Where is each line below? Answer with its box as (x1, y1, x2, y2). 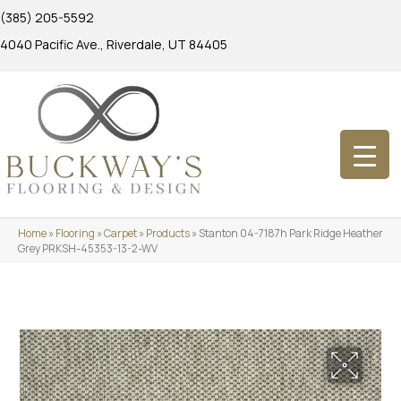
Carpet (104, 225, 137, 241)
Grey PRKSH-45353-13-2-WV (18, 240, 158, 256)
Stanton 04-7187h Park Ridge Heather (199, 225, 383, 241)
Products (146, 225, 190, 241)
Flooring (55, 225, 95, 241)
